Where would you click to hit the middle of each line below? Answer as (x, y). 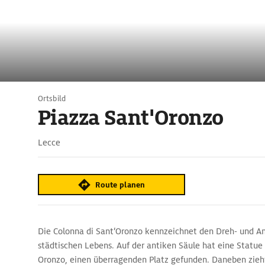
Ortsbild (52, 98)
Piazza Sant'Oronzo (131, 118)
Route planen (120, 185)
